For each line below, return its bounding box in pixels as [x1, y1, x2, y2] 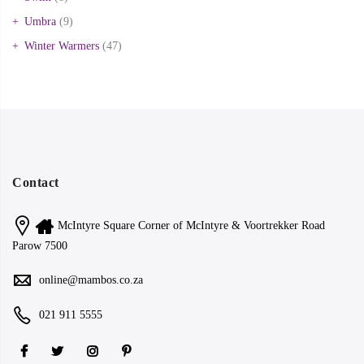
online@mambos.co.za [39, 273, 143, 286]
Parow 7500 [12, 239, 67, 252]
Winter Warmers [24, 39, 99, 52]
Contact [12, 175, 59, 189]
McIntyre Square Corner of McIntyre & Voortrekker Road [58, 219, 325, 232]
